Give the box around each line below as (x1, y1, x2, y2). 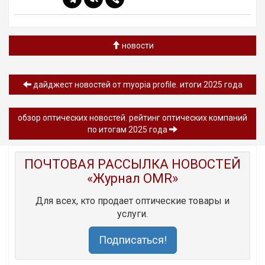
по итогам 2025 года (88, 124, 169, 134)
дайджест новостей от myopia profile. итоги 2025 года (31, 79, 243, 89)
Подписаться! (98, 233, 167, 246)
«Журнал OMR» (87, 170, 178, 186)
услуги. (117, 208, 148, 219)
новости (119, 40, 154, 50)
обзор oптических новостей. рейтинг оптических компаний (18, 112, 247, 122)
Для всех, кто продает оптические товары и (35, 195, 230, 206)
